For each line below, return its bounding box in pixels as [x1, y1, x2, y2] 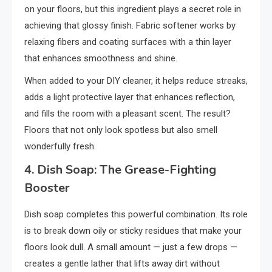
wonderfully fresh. [24, 140, 96, 152]
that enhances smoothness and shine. [24, 52, 177, 64]
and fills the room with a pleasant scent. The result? [24, 107, 231, 119]
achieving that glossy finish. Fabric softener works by [24, 19, 236, 31]
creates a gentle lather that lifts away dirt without [24, 257, 220, 269]
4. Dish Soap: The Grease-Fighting [24, 161, 216, 178]
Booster [24, 179, 70, 196]
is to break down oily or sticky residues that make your [24, 225, 242, 236]
